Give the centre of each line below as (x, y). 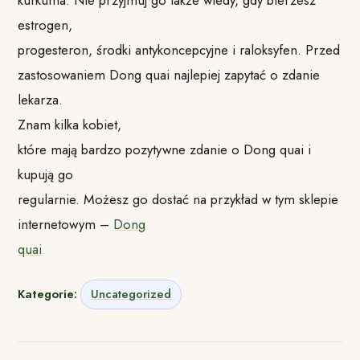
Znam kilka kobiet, (70, 124)
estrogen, (45, 25)
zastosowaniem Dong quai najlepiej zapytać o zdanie (169, 74)
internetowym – (66, 224)
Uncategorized (131, 295)
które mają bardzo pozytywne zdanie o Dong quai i (165, 149)
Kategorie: (48, 295)
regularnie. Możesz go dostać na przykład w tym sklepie (178, 199)
